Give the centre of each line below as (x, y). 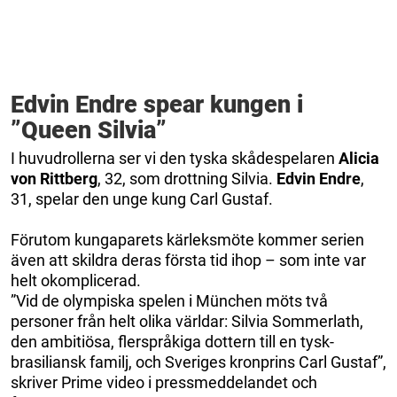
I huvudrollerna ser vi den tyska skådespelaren (175, 158)
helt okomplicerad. (76, 280)
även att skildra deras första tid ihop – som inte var (188, 260)
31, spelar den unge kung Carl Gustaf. (142, 198)
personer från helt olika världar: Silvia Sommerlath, (187, 321)
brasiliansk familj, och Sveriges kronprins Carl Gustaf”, (198, 362)
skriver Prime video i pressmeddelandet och (164, 382)
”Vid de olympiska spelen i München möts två (169, 300)
